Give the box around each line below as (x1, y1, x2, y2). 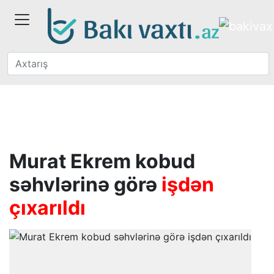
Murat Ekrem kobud (9, 149, 195, 173)
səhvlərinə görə (9, 172, 161, 196)
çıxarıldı (9, 196, 86, 220)
